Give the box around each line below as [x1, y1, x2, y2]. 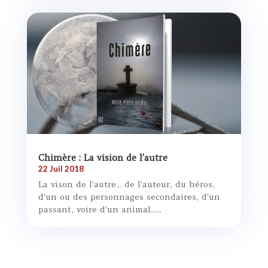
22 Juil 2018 [38, 163, 84, 173]
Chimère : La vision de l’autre [38, 151, 167, 163]
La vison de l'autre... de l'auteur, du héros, [38, 178, 215, 190]
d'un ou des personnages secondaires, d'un [38, 191, 220, 202]
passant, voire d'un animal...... [38, 203, 162, 215]
